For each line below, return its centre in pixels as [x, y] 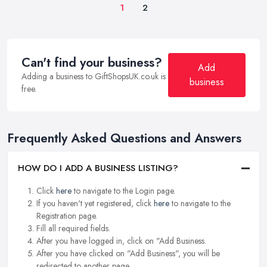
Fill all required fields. [73, 229]
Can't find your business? [92, 62]
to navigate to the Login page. [123, 191]
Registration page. [67, 216]
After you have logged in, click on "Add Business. [121, 241]
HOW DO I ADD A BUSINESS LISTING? [98, 168]
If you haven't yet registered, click [95, 204]
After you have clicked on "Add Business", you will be [128, 254]
